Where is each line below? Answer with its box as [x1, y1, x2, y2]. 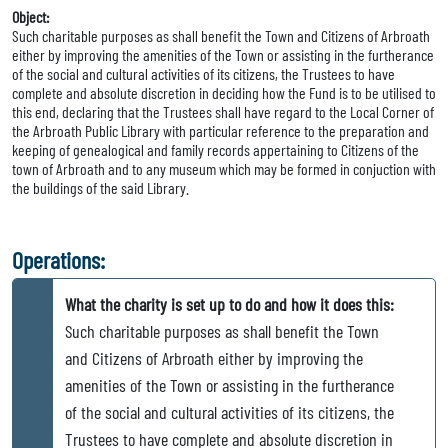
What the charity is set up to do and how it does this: [65, 293, 394, 316]
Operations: [12, 245, 105, 275]
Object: [12, 7, 49, 27]
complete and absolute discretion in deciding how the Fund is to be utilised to [12, 83, 436, 103]
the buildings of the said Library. [12, 178, 189, 198]
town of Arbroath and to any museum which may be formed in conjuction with [12, 159, 436, 179]
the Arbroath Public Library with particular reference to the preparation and [12, 121, 429, 141]
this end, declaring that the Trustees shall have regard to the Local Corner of [12, 102, 434, 122]
